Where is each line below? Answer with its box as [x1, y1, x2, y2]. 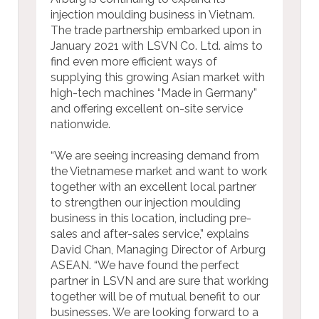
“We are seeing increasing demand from [51, 148, 259, 162]
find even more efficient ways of [51, 54, 217, 68]
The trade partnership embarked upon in [51, 23, 261, 37]
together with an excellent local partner [51, 179, 256, 194]
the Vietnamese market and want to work [51, 164, 267, 178]
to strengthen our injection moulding [51, 195, 241, 209]
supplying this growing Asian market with [51, 70, 265, 84]
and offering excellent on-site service [51, 101, 243, 115]
